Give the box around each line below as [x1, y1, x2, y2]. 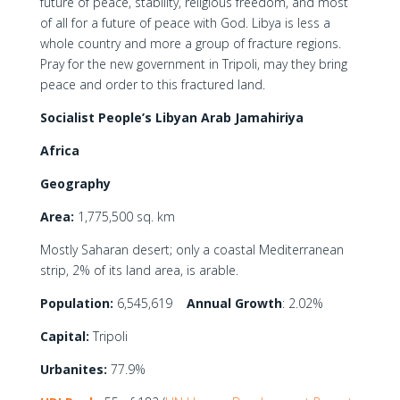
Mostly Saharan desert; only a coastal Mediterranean [39, 241, 344, 258]
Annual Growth [186, 295, 282, 312]
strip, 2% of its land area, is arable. [39, 262, 238, 279]
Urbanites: [39, 361, 107, 378]
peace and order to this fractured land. [39, 76, 265, 93]
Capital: [39, 328, 89, 345]
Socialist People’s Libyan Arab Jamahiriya [39, 109, 304, 126]
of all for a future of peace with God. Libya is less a [39, 14, 330, 31]
